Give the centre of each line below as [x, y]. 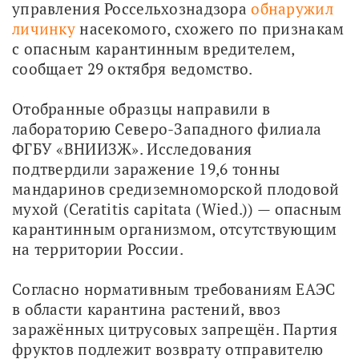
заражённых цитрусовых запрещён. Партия [175, 329]
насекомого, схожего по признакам [210, 28]
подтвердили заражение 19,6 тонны [146, 168]
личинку [44, 28]
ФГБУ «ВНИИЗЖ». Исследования [132, 148]
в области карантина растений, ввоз [147, 309]
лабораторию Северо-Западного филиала [167, 128]
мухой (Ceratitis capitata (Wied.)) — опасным [177, 208]
